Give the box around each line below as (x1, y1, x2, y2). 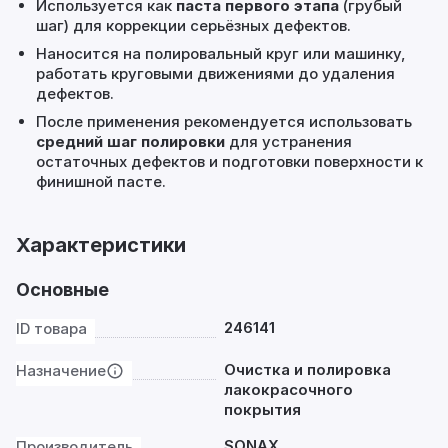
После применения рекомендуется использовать (36, 112, 412, 131)
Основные (16, 279, 109, 300)
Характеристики (16, 233, 186, 257)
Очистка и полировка (224, 360, 391, 379)
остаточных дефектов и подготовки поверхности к (36, 152, 423, 171)
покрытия (224, 400, 301, 419)
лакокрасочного (224, 380, 353, 399)
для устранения (225, 132, 352, 151)
